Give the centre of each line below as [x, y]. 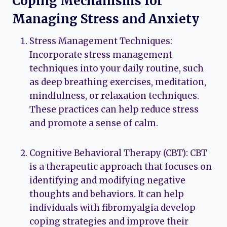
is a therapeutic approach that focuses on [121, 166]
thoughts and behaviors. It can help [107, 194]
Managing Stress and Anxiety [106, 19]
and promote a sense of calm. [94, 123]
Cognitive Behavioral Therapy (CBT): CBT [118, 153]
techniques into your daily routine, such [117, 68]
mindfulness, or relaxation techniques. [114, 96]
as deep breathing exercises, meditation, [118, 82]
